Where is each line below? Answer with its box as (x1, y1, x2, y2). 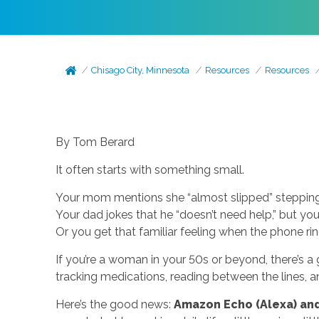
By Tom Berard (55, 135, 135, 149)
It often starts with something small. (55, 163, 244, 177)
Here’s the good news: (55, 298, 174, 311)
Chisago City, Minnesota (91, 65, 190, 75)
